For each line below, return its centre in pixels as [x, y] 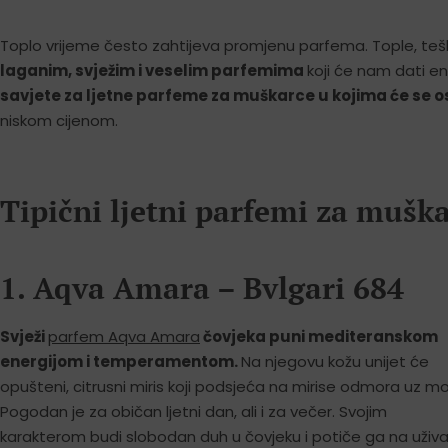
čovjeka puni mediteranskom [320, 336]
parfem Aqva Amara [124, 336]
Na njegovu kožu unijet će [335, 361]
